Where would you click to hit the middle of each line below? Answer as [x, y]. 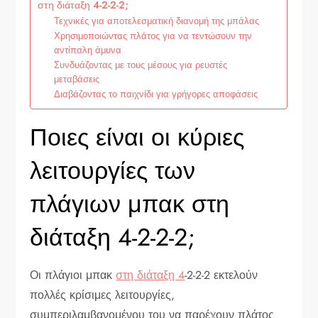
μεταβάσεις [77, 79]
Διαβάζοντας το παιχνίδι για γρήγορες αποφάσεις [156, 94]
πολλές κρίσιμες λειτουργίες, [103, 295]
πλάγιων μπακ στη [130, 204]
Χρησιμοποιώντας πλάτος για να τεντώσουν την [153, 35]
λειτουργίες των [113, 170]
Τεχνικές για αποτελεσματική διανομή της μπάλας [157, 21]
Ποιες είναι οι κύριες [137, 137]
